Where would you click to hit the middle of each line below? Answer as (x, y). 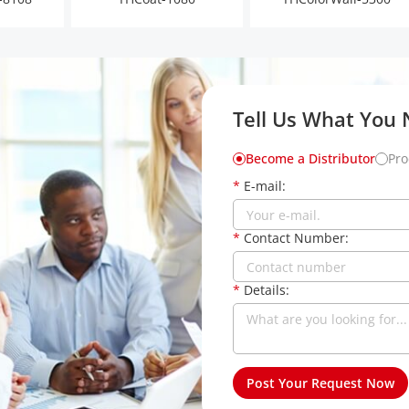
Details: (267, 290)
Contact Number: (296, 238)
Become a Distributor (310, 158)
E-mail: (265, 186)
